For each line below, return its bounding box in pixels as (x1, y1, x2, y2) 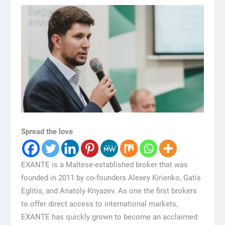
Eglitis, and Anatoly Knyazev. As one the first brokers (21, 186, 197, 195)
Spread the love (21, 127, 73, 136)
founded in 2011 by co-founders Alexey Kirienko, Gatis (21, 173, 201, 182)
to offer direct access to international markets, (21, 199, 178, 208)
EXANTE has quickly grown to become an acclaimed (21, 212, 197, 221)
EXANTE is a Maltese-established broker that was (21, 160, 188, 169)
